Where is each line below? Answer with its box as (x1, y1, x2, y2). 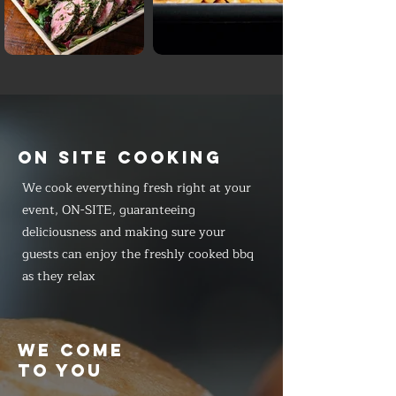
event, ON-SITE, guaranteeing (22, 200, 195, 220)
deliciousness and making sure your (22, 222, 225, 242)
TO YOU (18, 360, 103, 381)
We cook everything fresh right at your (22, 178, 251, 198)
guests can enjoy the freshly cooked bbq (22, 244, 254, 264)
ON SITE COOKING (18, 147, 223, 168)
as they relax (22, 266, 95, 286)
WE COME (18, 339, 125, 361)
